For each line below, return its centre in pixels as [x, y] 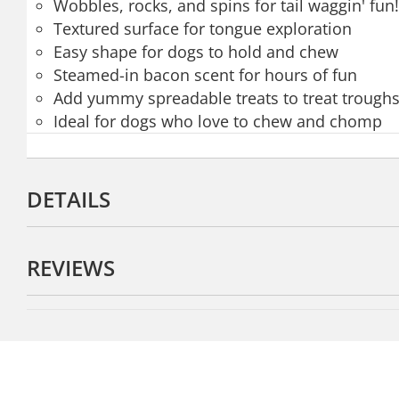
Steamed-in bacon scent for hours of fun [205, 75]
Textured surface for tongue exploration [203, 28]
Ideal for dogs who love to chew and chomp [218, 121]
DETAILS [69, 199]
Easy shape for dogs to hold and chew [196, 52]
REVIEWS [71, 268]
